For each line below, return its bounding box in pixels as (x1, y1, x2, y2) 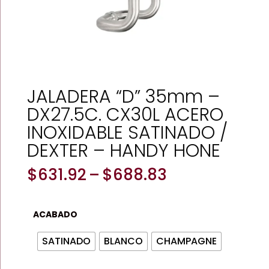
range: (166, 177, 217, 199)
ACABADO (33, 208, 77, 220)
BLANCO (103, 234, 143, 248)
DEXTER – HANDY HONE (26, 138, 220, 163)
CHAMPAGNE (156, 234, 217, 248)
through (166, 205, 230, 226)
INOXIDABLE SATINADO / (26, 120, 228, 145)
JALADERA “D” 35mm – (26, 84, 220, 109)
